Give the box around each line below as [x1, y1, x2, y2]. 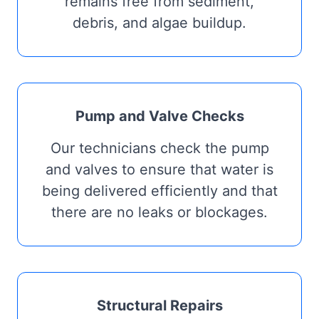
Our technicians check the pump [50, 139, 269, 157]
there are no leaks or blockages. [51, 203, 268, 221]
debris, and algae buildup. [73, 14, 246, 31]
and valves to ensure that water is [46, 160, 273, 178]
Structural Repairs [96, 296, 223, 314]
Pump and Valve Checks [75, 107, 244, 125]
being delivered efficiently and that [41, 182, 278, 199]
